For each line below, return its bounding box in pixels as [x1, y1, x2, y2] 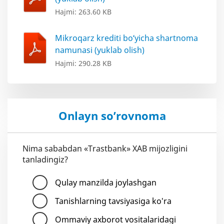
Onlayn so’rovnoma [58, 108, 166, 123]
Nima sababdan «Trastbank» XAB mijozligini [22, 143, 187, 154]
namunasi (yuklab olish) [55, 44, 144, 56]
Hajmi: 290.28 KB [55, 58, 111, 68]
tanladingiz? [22, 154, 68, 165]
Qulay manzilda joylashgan [55, 177, 156, 188]
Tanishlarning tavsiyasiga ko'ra [55, 195, 171, 207]
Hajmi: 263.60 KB [55, 7, 111, 17]
